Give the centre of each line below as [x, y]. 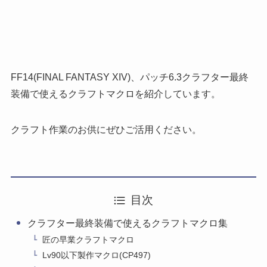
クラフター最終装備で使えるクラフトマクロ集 [127, 223]
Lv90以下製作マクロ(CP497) [97, 255]
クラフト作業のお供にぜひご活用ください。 [106, 130]
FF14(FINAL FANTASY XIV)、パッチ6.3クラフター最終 [129, 77]
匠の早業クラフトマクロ [89, 239]
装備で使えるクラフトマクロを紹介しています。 [115, 94]
